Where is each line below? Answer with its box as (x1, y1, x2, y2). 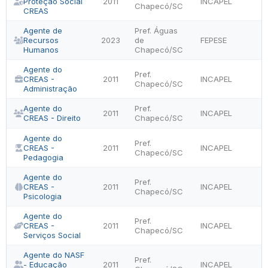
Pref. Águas (135, 26, 178, 35)
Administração (23, 84, 77, 93)
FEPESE (200, 35, 227, 45)
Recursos (23, 35, 59, 45)
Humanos (23, 45, 59, 54)
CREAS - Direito (23, 113, 81, 123)
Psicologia (23, 191, 62, 201)
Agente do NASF (23, 250, 84, 260)
